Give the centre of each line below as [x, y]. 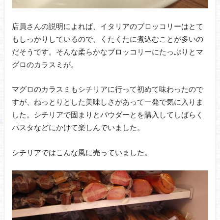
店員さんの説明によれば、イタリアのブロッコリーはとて [107, 26]
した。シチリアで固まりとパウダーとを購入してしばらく [107, 115]
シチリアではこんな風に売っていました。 [82, 152]
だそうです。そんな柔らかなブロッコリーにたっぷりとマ [107, 51]
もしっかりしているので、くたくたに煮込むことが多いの [107, 39]
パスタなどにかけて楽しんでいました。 [78, 127]
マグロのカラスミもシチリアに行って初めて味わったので [107, 89]
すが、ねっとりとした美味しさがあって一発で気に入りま [107, 102]
